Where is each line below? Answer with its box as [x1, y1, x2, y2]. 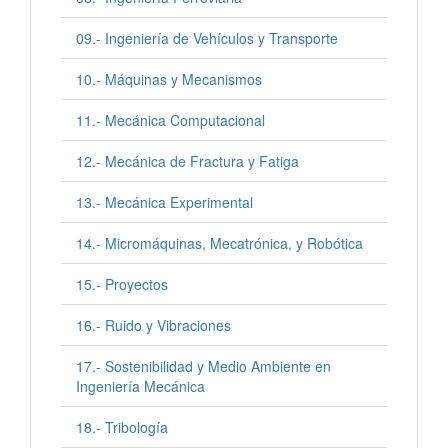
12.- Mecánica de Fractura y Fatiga [76, 151, 299, 171]
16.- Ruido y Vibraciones [76, 315, 231, 335]
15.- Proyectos [76, 274, 168, 294]
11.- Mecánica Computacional [76, 110, 265, 130]
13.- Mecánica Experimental [76, 192, 253, 212]
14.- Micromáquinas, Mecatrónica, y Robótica [76, 233, 363, 253]
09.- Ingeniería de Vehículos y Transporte [76, 28, 338, 48]
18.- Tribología [76, 417, 168, 437]
